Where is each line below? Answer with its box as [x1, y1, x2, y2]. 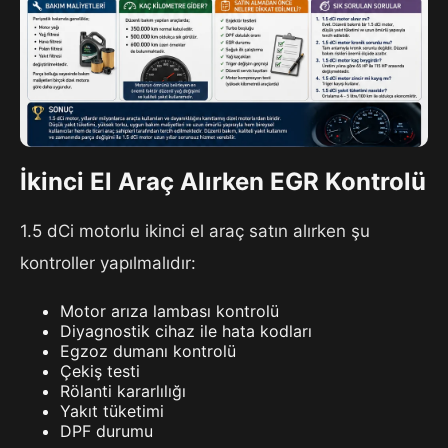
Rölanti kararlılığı [60, 381, 186, 402]
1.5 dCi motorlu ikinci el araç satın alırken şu [20, 221, 370, 242]
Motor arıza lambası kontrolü [60, 301, 279, 322]
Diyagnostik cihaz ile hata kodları [60, 321, 312, 342]
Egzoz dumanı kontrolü [60, 341, 236, 362]
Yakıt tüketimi [60, 401, 164, 422]
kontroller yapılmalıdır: [20, 253, 196, 274]
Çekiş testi [60, 361, 140, 382]
